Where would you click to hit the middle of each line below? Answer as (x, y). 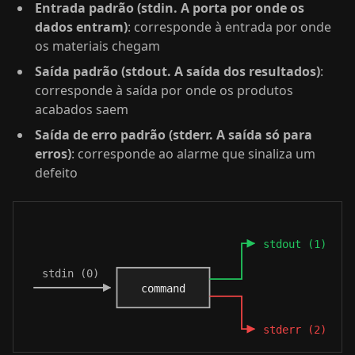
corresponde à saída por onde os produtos (164, 90)
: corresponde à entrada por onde (229, 27)
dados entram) (81, 27)
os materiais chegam (97, 46)
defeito (56, 173)
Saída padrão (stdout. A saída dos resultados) (177, 71)
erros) (53, 154)
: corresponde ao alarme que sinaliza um (193, 154)
